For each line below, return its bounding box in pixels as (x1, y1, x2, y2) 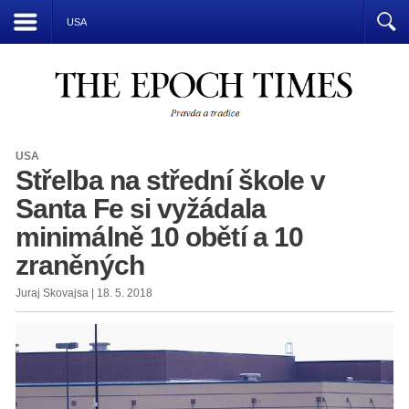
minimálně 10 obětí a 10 (16, 222, 304, 253)
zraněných (16, 250, 144, 281)
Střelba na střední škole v (16, 165, 326, 196)
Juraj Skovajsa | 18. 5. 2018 (16, 287, 152, 300)
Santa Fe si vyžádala (16, 194, 266, 225)
